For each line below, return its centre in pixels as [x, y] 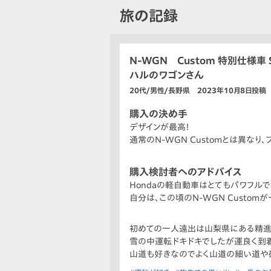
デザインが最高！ [160, 127]
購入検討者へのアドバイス [186, 172]
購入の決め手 [158, 114]
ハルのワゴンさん [167, 75]
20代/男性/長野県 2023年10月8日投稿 [198, 90]
